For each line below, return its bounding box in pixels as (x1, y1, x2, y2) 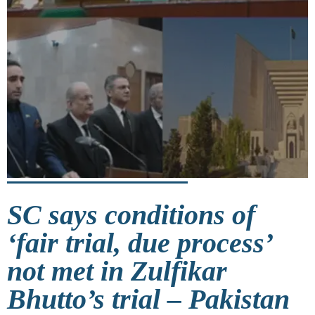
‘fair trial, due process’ (7, 226, 271, 259)
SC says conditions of (7, 198, 255, 231)
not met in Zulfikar (7, 255, 227, 287)
